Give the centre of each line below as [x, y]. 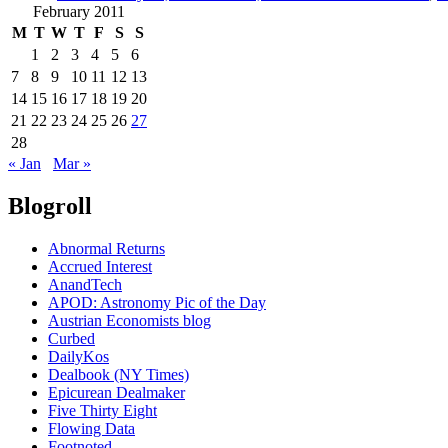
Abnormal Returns [106, 248]
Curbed [71, 338]
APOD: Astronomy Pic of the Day [157, 302]
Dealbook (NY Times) [118, 374]
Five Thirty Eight [102, 410]
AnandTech [85, 284]
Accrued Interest [100, 266]
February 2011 [79, 11]
